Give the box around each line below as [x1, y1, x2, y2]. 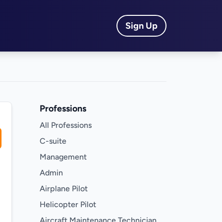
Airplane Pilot [40, 184, 88, 193]
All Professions [40, 120, 92, 130]
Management [40, 152, 87, 162]
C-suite [40, 136, 66, 146]
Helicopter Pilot [40, 200, 96, 209]
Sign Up [125, 20, 158, 31]
